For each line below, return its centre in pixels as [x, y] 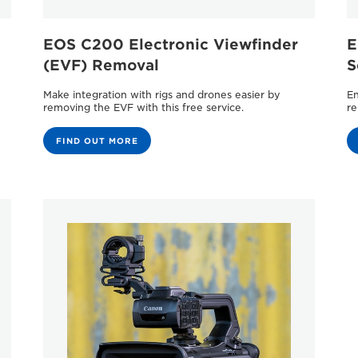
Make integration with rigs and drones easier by [161, 94]
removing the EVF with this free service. [143, 107]
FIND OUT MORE [97, 140]
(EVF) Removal [101, 65]
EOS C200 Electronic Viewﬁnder [170, 44]
